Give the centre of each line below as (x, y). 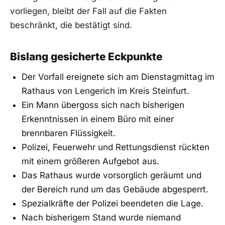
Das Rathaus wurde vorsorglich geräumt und (111, 175)
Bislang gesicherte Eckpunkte (86, 57)
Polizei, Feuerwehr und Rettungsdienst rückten (115, 147)
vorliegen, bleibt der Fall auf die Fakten (88, 11)
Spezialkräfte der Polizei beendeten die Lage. (112, 203)
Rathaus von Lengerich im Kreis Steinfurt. (105, 91)
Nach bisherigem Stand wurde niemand (101, 217)
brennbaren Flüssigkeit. (68, 133)
